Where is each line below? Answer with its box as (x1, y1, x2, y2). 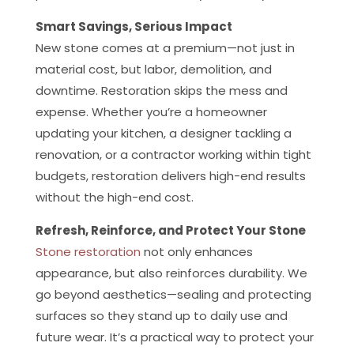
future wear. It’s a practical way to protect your (35, 329, 314, 345)
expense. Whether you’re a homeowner (35, 104, 267, 120)
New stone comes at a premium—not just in (35, 40, 295, 56)
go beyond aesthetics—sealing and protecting (35, 286, 311, 303)
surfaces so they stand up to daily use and (35, 307, 288, 324)
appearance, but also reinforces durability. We (35, 265, 307, 281)
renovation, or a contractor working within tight (35, 146, 311, 163)
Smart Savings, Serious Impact (35, 18, 232, 35)
